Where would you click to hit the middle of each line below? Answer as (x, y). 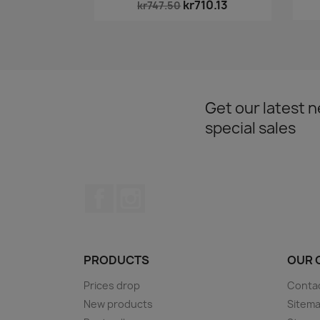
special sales (250, 128)
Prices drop (112, 285)
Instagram (173, 191)
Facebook (140, 191)
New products (118, 304)
